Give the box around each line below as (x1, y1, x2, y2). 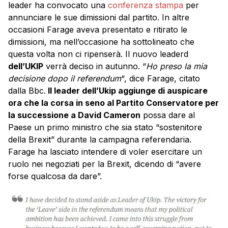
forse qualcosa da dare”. (8, 171, 102, 181)
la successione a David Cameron (8, 110, 140, 120)
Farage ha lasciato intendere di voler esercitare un (8, 147, 202, 157)
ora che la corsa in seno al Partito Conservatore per (8, 98, 219, 108)
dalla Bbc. (8, 85, 46, 96)
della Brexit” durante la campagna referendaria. (8, 134, 191, 145)
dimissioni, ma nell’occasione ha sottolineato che (8, 37, 194, 47)
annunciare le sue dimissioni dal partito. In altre (8, 12, 189, 22)
